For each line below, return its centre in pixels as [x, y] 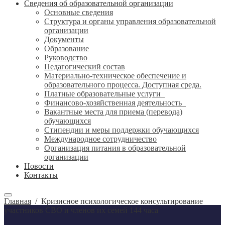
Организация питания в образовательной [115, 148]
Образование [67, 48]
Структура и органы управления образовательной [130, 21]
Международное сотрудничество [100, 139]
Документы [64, 39]
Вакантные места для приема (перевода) [113, 112]
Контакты [41, 175]
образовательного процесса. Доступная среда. [123, 85]
